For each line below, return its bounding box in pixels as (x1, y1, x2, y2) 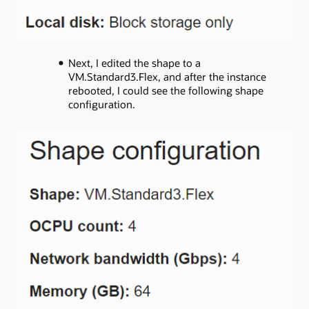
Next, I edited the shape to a (68, 55, 201, 70)
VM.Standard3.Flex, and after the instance (68, 69, 266, 83)
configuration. (68, 97, 135, 111)
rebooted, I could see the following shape (68, 83, 263, 97)
